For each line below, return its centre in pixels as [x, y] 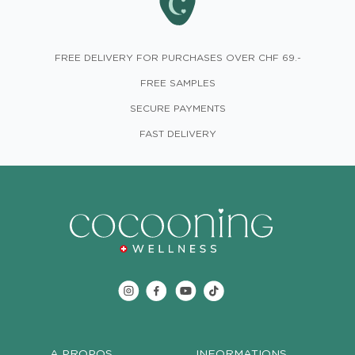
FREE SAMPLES [177, 83]
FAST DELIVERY [177, 134]
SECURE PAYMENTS [177, 109]
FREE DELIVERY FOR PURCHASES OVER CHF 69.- [177, 58]
